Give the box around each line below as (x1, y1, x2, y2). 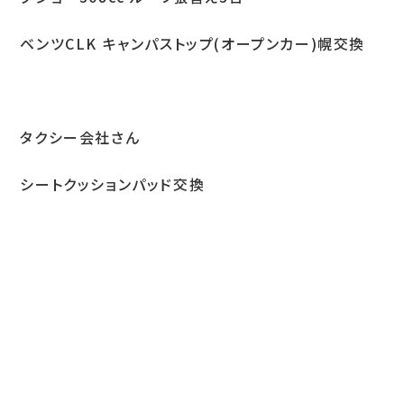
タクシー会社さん (20, 126, 141, 148)
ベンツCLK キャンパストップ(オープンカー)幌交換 (20, 32, 366, 54)
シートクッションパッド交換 (20, 173, 206, 195)
